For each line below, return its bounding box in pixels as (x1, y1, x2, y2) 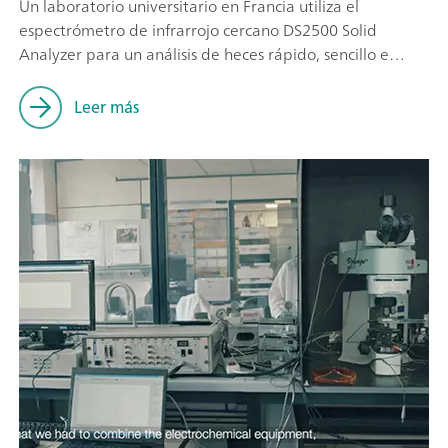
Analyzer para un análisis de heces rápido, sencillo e (19, 39, 389, 68)
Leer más (74, 93, 139, 122)
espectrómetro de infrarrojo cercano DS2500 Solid (19, 15, 377, 44)
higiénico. (19, 63, 88, 92)
